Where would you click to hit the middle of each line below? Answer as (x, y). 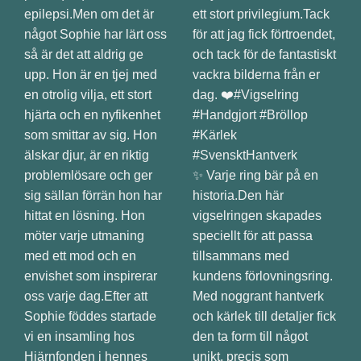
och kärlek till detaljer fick (264, 316)
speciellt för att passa (253, 236)
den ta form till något (250, 336)
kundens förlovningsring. (263, 276)
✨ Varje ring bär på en (255, 175)
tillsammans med (241, 256)
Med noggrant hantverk (258, 296)
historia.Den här (238, 195)
